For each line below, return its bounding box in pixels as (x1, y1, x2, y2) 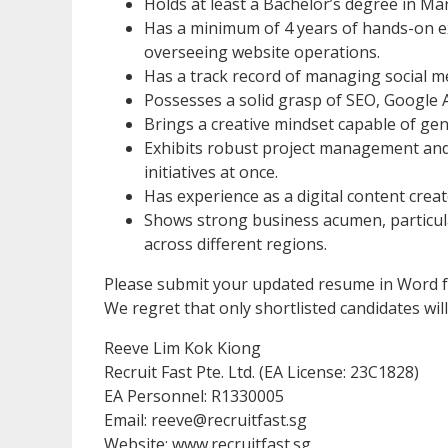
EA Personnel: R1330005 (104, 384, 284, 407)
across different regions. (144, 232, 327, 255)
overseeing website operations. (144, 40, 380, 63)
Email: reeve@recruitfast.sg (104, 408, 311, 431)
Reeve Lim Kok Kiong (104, 336, 261, 359)
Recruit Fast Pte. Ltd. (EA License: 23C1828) (104, 360, 423, 383)
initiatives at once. (144, 160, 278, 183)
